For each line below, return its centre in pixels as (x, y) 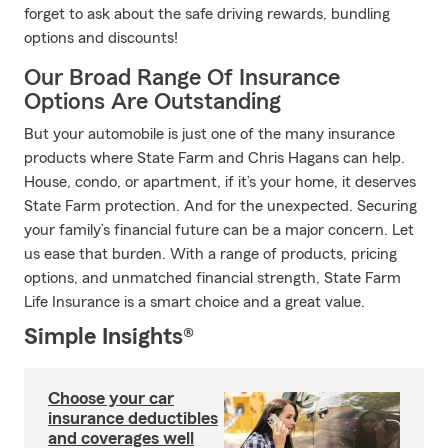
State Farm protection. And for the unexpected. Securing (220, 206)
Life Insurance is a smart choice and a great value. (194, 302)
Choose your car (111, 398)
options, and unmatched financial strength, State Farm (212, 278)
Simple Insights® (109, 337)
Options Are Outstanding (152, 102)
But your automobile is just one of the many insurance (209, 134)
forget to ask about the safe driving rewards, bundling (207, 14)
